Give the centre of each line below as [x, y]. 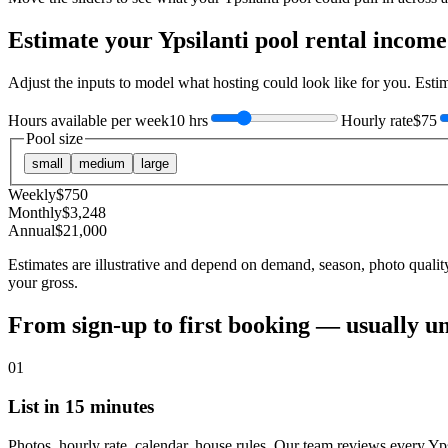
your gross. [43, 283]
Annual [31, 231]
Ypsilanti [203, 39]
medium [102, 164]
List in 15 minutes [81, 406]
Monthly [35, 213]
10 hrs [188, 120]
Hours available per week [88, 120]
